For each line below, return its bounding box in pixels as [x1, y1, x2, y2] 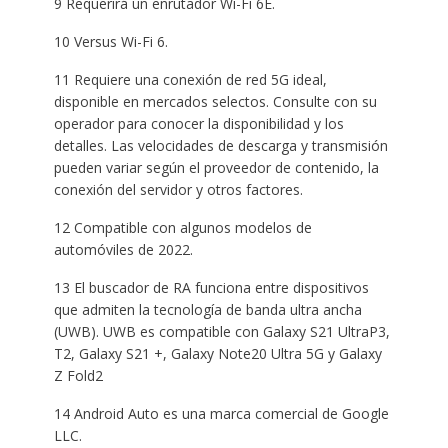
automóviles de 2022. [53, 239, 193, 259]
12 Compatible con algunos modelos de [53, 217, 312, 237]
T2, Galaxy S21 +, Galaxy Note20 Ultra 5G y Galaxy [53, 343, 382, 363]
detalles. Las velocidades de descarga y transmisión [53, 135, 388, 155]
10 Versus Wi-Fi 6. [53, 31, 168, 51]
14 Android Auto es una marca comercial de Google [53, 403, 389, 423]
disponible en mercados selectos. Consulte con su [53, 91, 377, 111]
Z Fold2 [53, 365, 103, 385]
